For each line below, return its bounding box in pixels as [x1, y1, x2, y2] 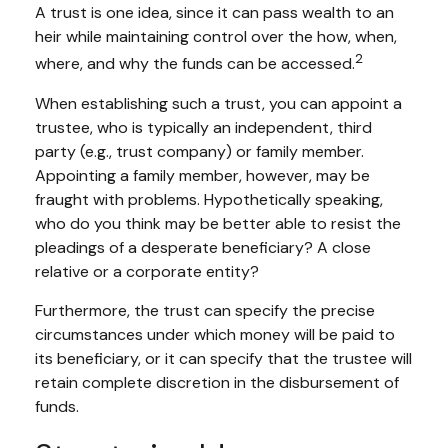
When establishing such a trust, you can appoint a [35, 92, 402, 114]
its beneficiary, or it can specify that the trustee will [35, 347, 412, 369]
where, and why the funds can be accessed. [35, 53, 355, 75]
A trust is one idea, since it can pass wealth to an [35, 2, 394, 24]
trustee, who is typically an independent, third [35, 116, 372, 138]
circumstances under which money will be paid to [35, 323, 395, 345]
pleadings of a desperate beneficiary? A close [35, 236, 371, 258]
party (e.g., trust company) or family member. [35, 140, 364, 162]
